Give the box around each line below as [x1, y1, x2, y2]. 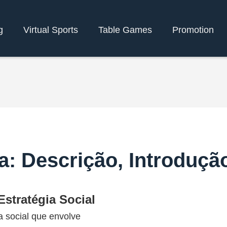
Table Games [98, 24, 152, 35]
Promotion [172, 24, 214, 35]
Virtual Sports [23, 24, 78, 35]
